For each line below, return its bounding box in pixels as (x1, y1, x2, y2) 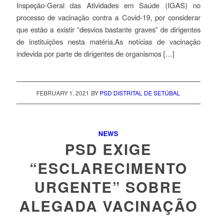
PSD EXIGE (65, 138, 152, 159)
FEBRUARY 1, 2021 (36, 88, 90, 97)
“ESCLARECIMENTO (29, 157, 187, 178)
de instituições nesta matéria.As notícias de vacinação (16, 36, 201, 47)
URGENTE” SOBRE (34, 176, 183, 197)
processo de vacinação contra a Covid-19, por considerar (16, 12, 201, 23)
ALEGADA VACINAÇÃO (19, 195, 198, 216)
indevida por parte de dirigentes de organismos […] (16, 48, 174, 59)
